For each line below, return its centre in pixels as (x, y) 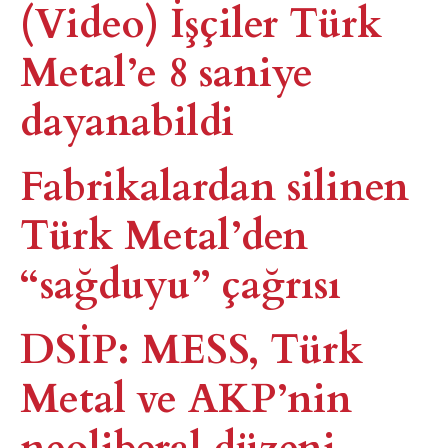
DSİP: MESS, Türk (191, 347)
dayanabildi (127, 119)
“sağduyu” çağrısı (180, 282)
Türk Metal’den (164, 233)
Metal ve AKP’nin (186, 396)
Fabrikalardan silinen (214, 184)
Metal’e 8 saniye (166, 70)
